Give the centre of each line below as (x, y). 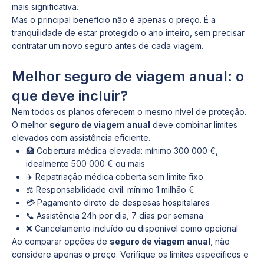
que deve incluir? (70, 96)
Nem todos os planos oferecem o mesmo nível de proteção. (129, 112)
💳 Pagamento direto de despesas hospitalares (118, 202)
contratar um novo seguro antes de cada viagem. (108, 46)
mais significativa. (45, 7)
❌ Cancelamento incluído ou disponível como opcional (132, 228)
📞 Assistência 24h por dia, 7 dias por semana (115, 215)
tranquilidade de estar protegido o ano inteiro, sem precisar (128, 33)
